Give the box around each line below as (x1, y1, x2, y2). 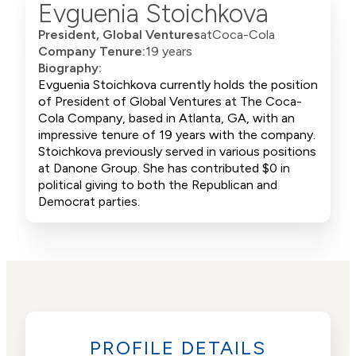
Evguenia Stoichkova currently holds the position (38, 77, 318, 93)
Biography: (38, 60, 102, 76)
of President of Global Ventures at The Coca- (38, 94, 302, 110)
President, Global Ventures (38, 27, 200, 43)
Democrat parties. (38, 194, 140, 210)
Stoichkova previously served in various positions (38, 144, 316, 160)
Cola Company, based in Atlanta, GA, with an (38, 110, 295, 126)
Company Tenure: (38, 44, 145, 60)
